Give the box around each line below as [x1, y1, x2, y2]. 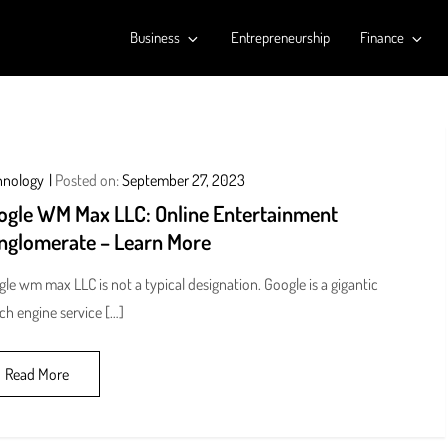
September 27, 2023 [121, 170, 245, 190]
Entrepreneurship [230, 28, 330, 47]
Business [129, 28, 180, 47]
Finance [359, 28, 404, 47]
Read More [4, 364, 69, 384]
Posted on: [54, 170, 122, 190]
